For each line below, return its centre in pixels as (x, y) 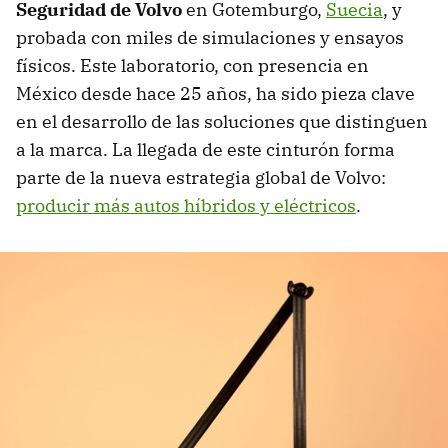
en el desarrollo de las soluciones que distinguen (222, 121)
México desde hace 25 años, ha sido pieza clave (215, 93)
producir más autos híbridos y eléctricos (186, 205)
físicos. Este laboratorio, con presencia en (192, 65)
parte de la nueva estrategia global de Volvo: (201, 177)
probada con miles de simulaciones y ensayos (210, 37)
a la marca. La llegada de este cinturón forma (205, 149)
